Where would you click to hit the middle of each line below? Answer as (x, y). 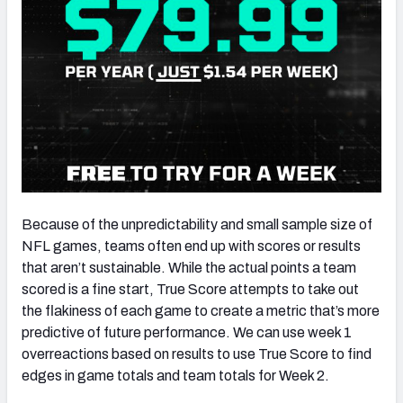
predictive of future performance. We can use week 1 (187, 332)
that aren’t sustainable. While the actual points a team (189, 267)
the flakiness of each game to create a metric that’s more (201, 310)
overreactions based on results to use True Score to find (197, 354)
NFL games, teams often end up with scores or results (191, 246)
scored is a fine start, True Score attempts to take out (190, 289)
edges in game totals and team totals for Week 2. (177, 375)
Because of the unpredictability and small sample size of (197, 224)
